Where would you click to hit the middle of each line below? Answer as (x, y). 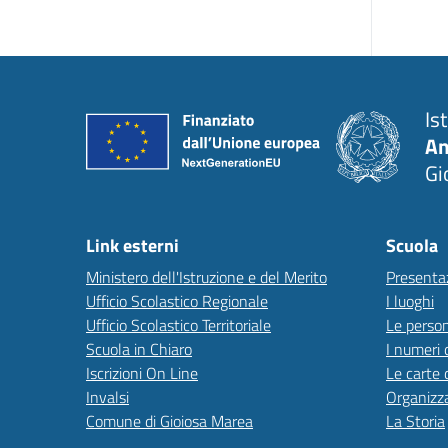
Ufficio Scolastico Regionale (177, 301)
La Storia (415, 421)
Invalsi (107, 397)
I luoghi (410, 301)
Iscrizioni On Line (142, 373)
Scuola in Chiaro (139, 349)
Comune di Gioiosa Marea (169, 421)
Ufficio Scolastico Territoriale (178, 325)
